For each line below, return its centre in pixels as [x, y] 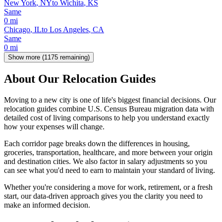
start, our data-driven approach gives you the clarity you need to [103, 196]
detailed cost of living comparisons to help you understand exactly [107, 117]
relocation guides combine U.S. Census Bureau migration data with [109, 109]
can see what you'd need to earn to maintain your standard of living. [110, 170]
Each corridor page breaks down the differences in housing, [97, 143]
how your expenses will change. [54, 126]
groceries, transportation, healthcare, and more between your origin [108, 152]
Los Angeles [69, 29]
